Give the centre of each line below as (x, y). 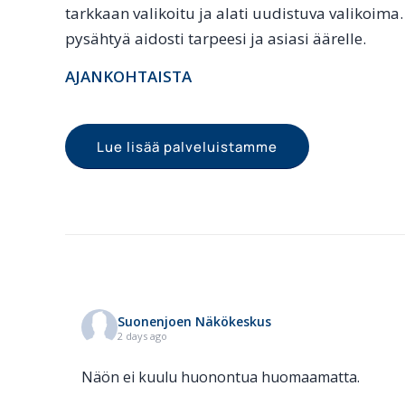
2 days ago (142, 336)
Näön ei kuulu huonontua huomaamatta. (221, 377)
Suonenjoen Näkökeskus (194, 322)
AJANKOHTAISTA (128, 77)
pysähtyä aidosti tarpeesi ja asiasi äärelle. (216, 38)
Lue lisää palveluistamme (187, 146)
